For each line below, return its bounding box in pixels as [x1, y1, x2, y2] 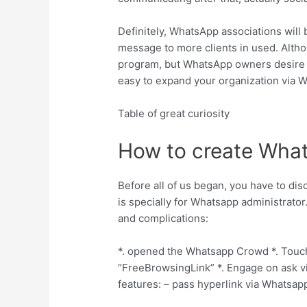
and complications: [118, 212, 209, 225]
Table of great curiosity [118, 107, 230, 121]
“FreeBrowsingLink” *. [118, 261, 225, 275]
